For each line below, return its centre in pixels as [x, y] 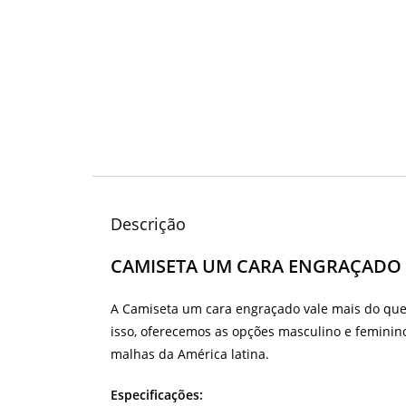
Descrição [148, 224]
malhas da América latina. [190, 354]
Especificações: [157, 395]
